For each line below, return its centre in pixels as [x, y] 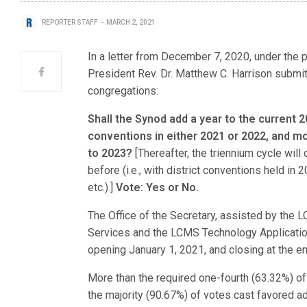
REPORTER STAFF [70, 22]
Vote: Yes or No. [158, 187]
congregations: [123, 91]
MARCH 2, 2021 [131, 22]
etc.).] [102, 187]
